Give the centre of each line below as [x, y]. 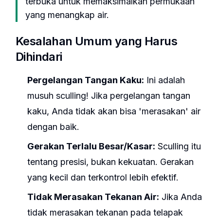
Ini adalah [164, 80]
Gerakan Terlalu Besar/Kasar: [91, 146]
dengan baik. [53, 127]
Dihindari [39, 57]
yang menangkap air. [67, 15]
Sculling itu [178, 146]
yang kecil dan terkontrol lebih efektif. [103, 177]
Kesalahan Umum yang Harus [96, 41]
